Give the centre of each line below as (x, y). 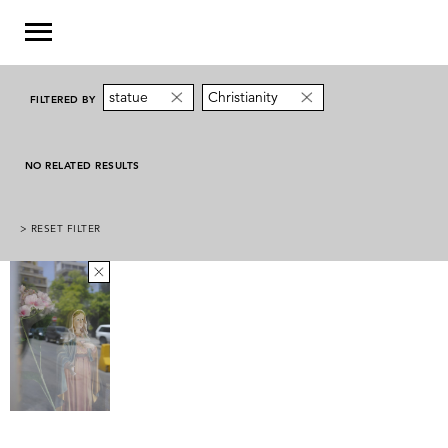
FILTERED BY (63, 99)
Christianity (243, 97)
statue (129, 97)
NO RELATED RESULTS (82, 166)
